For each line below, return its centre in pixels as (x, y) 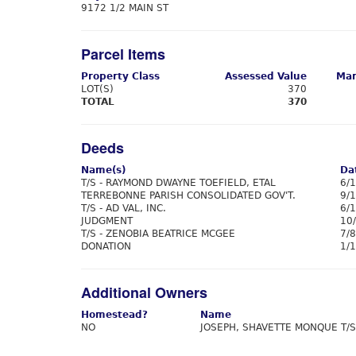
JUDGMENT (107, 221)
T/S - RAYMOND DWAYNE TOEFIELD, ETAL (178, 183)
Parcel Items (123, 54)
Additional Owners (144, 292)
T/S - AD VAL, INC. (124, 208)
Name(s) (103, 170)
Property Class (120, 76)
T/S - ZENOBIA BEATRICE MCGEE (158, 234)
